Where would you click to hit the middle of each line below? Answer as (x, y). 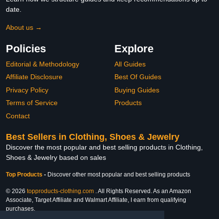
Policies (26, 48)
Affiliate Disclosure (34, 77)
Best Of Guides (138, 77)
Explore (134, 48)
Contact (18, 116)
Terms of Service (32, 103)
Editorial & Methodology (43, 64)
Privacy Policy (27, 90)
